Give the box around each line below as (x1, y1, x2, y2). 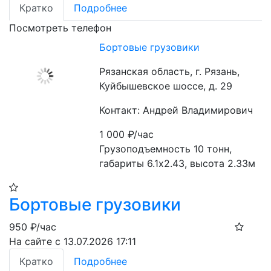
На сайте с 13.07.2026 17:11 (9, 235, 136, 247)
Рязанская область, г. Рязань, (99, 65, 240, 77)
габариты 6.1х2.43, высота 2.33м (99, 157, 256, 169)
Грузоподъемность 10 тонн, (99, 143, 232, 155)
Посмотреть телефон (9, 22, 111, 34)
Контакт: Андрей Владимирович (99, 104, 253, 116)
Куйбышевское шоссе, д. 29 (99, 80, 233, 92)
